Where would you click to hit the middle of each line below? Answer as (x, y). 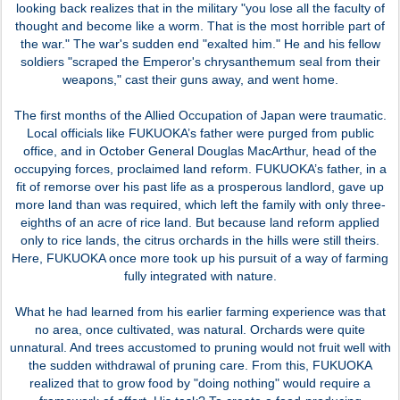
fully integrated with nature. (200, 275)
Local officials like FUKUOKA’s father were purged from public (200, 133)
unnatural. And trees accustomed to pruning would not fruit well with (200, 347)
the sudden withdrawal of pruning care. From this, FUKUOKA (200, 365)
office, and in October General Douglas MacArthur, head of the (200, 150)
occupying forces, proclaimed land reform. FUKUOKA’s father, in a (200, 168)
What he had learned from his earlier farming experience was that (200, 311)
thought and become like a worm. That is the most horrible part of (200, 25)
